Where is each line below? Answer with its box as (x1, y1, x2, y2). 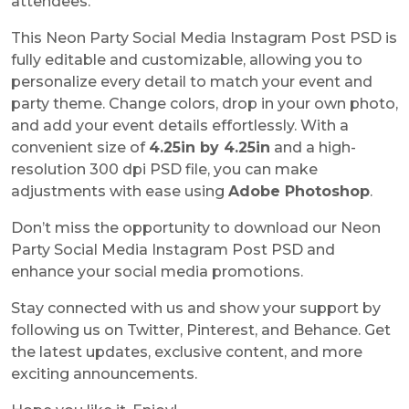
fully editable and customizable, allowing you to (11, 50, 362, 68)
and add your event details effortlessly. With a (11, 116, 349, 134)
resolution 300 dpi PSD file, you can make (11, 160, 318, 178)
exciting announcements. (11, 364, 197, 383)
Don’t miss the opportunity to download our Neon (11, 218, 381, 236)
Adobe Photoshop (228, 182, 370, 200)
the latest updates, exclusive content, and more (11, 342, 362, 361)
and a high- (270, 138, 356, 156)
